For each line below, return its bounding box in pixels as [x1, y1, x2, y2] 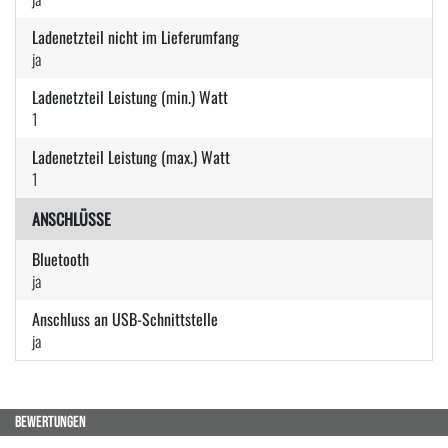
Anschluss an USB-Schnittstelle [32, 306, 218, 331]
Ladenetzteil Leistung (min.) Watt [32, 84, 228, 109]
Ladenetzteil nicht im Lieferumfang [32, 24, 239, 49]
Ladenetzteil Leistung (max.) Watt [32, 144, 230, 169]
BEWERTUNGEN [15, 412, 86, 432]
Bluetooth [32, 246, 89, 271]
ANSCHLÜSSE [32, 206, 111, 231]
